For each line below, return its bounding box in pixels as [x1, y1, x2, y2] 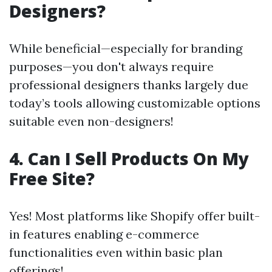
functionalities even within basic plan [9, 245, 223, 260]
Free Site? [9, 167, 95, 191]
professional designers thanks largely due [9, 77, 248, 93]
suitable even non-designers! [9, 114, 174, 129]
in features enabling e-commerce [9, 226, 199, 242]
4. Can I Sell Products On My [9, 147, 249, 171]
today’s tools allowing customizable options [9, 95, 260, 111]
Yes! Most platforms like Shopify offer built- [9, 208, 260, 224]
